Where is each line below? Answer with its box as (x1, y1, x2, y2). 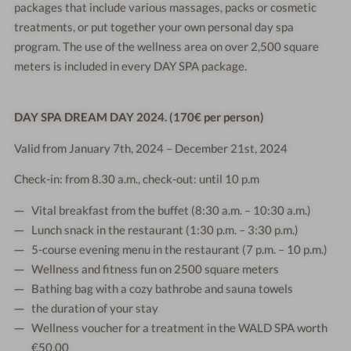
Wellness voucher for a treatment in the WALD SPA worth (31, 320, 328, 335)
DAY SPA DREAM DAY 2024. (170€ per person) (14, 109, 265, 124)
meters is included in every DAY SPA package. (14, 59, 248, 74)
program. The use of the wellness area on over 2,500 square (14, 39, 320, 54)
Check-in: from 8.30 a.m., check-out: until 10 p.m (14, 172, 260, 186)
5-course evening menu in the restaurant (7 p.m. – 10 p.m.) (31, 242, 328, 257)
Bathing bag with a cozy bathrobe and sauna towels (31, 281, 294, 296)
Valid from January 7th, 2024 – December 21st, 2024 (14, 140, 288, 155)
